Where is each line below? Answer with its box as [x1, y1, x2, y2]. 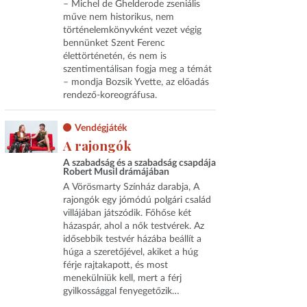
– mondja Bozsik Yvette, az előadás [62, 77, 209, 88]
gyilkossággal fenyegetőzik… [62, 286, 180, 297]
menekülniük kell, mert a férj [62, 273, 182, 284]
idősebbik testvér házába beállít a [62, 234, 201, 245]
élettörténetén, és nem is [62, 51, 167, 62]
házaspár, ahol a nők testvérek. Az [62, 221, 204, 232]
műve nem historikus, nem [62, 12, 174, 23]
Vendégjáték [74, 123, 127, 134]
